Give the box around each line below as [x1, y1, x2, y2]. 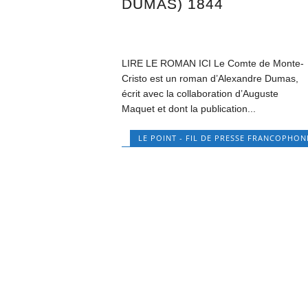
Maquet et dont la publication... [122, 103, 256, 115]
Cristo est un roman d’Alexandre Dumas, [122, 73, 299, 85]
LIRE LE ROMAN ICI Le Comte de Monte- [122, 58, 305, 69]
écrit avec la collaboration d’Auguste [122, 88, 279, 100]
